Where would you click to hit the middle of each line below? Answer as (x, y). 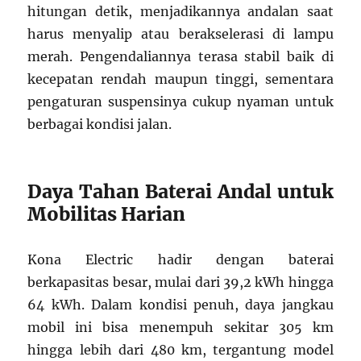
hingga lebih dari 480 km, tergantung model (180, 350)
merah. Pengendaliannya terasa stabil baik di (180, 57)
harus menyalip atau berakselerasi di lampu (180, 34)
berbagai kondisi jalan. (100, 124)
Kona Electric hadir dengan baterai (180, 260)
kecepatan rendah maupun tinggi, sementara (180, 79)
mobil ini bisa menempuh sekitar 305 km (180, 328)
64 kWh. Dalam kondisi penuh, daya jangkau (180, 305)
